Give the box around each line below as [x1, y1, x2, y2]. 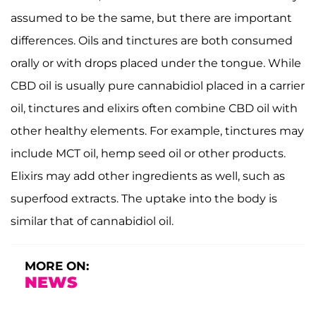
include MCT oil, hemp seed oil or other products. [11, 147, 286, 161]
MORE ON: [25, 259, 89, 274]
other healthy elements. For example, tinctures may [11, 124, 304, 138]
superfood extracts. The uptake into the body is [11, 192, 277, 206]
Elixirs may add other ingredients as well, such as [11, 169, 285, 183]
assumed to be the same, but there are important [11, 11, 292, 25]
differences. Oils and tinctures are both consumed [11, 34, 293, 48]
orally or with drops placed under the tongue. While [11, 56, 301, 71]
